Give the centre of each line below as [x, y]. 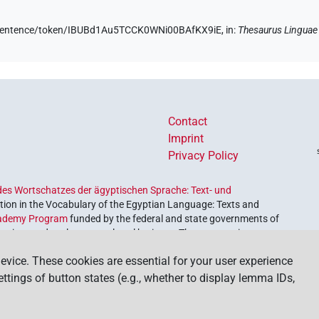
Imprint [186, 139]
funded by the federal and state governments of [174, 219]
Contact [188, 122]
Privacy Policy [203, 156]
